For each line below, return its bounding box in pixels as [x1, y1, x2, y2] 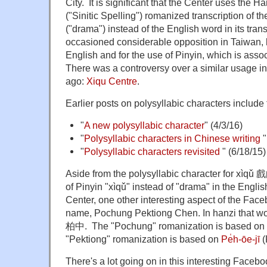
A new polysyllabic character [83, 120, 204, 131]
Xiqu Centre [86, 76, 137, 87]
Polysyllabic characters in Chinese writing [83, 133, 260, 144]
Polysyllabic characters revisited [83, 146, 220, 157]
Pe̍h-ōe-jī [221, 234, 260, 245]
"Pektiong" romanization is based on [66, 234, 221, 245]
